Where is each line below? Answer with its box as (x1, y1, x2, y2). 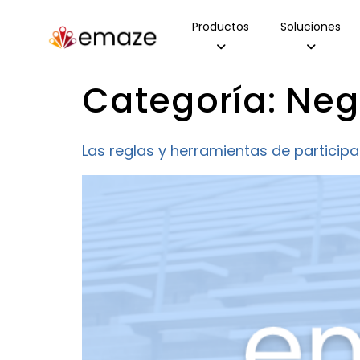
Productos (192, 18, 250, 35)
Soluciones (280, 18, 342, 35)
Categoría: (82, 76, 287, 125)
